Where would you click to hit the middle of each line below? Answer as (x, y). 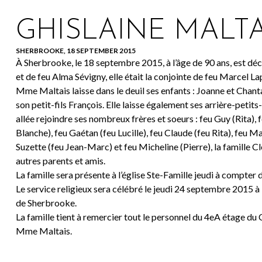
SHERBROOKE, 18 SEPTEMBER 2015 (75, 51)
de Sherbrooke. (46, 203)
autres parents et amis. (60, 161)
